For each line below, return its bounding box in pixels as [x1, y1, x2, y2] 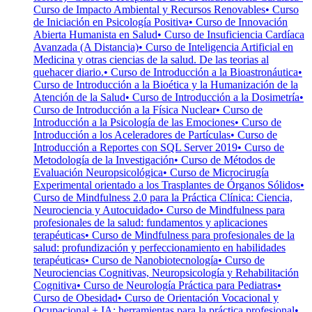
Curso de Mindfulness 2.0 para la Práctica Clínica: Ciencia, [33, 192, 292, 204]
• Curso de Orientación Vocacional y [118, 292, 279, 304]
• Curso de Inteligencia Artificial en [139, 41, 293, 54]
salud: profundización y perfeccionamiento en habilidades [33, 242, 286, 254]
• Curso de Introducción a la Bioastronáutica [104, 66, 298, 79]
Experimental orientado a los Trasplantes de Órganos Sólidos [33, 179, 300, 192]
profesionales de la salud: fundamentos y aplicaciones [33, 217, 267, 229]
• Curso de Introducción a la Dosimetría [125, 91, 299, 104]
